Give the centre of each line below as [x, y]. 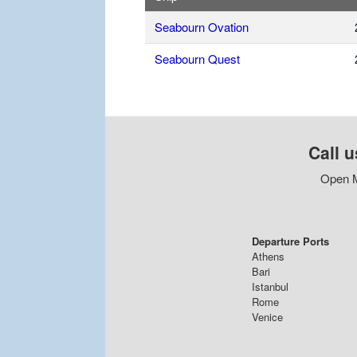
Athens [268, 256]
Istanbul [270, 286]
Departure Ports [290, 241]
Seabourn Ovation [202, 26]
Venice [267, 316]
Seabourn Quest [197, 58]
